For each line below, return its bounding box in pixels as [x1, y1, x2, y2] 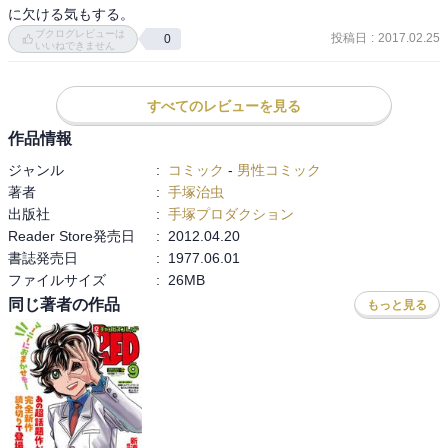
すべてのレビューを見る [147, 97, 301, 114]
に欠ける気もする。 [8, 5, 134, 22]
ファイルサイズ [8, 271, 106, 288]
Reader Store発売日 [8, 227, 135, 244]
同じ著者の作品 [8, 296, 120, 314]
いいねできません [35, 39, 116, 51]
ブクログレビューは [35, 27, 126, 39]
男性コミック [237, 161, 321, 178]
